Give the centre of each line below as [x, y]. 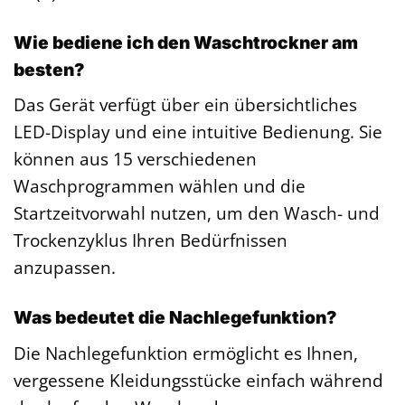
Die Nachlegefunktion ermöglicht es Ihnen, [186, 353]
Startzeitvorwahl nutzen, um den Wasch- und [197, 213]
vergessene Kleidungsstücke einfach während [198, 380]
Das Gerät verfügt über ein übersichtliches [185, 105]
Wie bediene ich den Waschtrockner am [186, 42]
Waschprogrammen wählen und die [160, 186]
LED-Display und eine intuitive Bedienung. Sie [198, 132]
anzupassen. [65, 268]
